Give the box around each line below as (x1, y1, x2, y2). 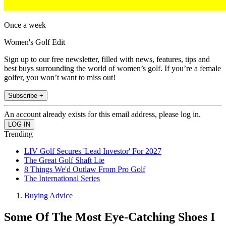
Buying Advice (24, 191, 73, 200)
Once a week (4, 21, 46, 30)
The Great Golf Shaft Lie (24, 156, 104, 165)
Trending (4, 130, 33, 139)
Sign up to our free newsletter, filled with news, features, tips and (4, 55, 210, 64)
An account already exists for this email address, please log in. (4, 110, 201, 119)
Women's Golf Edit (4, 38, 65, 47)
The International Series (24, 174, 100, 183)
